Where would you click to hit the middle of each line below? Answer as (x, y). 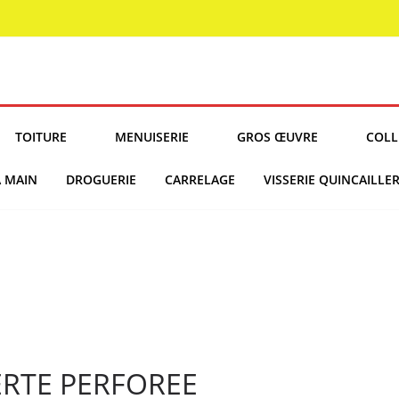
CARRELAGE (200, 179)
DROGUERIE (101, 179)
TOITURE (41, 137)
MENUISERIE (152, 137)
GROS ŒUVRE (277, 137)
